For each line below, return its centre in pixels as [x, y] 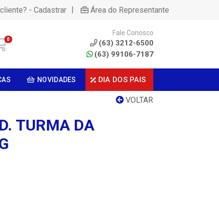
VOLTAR [138, 100]
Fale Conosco [133, 33]
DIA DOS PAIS [122, 79]
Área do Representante [130, 10]
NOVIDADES [57, 80]
